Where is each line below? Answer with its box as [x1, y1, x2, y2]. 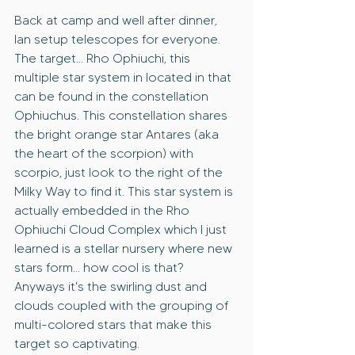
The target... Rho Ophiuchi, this [14, 51, 193, 67]
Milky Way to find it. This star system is [14, 184, 236, 200]
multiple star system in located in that [14, 70, 235, 86]
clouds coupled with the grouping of [14, 298, 231, 314]
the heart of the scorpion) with [14, 146, 197, 162]
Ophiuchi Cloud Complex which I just [14, 222, 230, 238]
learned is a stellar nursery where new [14, 241, 235, 257]
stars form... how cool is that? [14, 260, 186, 276]
